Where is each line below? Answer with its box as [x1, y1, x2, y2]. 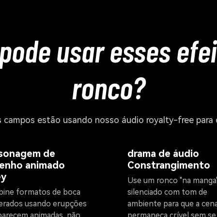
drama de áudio [127, 148, 199, 160]
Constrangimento [127, 159, 210, 171]
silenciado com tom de [127, 187, 207, 197]
